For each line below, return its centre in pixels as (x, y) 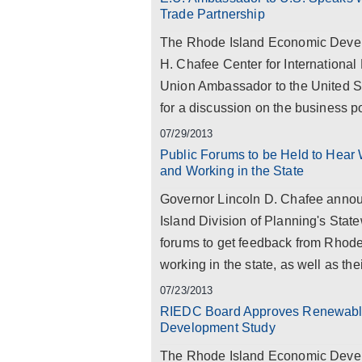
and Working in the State (232, 171)
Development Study (218, 328)
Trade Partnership (213, 14)
